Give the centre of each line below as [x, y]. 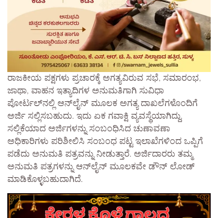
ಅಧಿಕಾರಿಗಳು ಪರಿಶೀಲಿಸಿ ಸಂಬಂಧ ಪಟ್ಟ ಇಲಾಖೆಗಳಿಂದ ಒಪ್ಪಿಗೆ [105, 142]
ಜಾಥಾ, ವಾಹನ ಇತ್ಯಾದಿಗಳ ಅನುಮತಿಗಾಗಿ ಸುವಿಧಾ [86, 91]
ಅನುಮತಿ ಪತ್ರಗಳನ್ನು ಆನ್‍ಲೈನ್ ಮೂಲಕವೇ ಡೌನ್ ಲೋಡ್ [101, 167]
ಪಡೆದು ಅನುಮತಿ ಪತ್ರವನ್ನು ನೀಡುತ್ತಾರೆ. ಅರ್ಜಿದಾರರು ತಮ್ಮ [100, 154]
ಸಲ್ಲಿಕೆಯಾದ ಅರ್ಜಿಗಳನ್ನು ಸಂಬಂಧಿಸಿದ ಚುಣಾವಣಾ [89, 129]
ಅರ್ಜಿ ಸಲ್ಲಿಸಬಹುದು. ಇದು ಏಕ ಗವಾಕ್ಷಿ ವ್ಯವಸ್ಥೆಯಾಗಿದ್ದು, [95, 117]
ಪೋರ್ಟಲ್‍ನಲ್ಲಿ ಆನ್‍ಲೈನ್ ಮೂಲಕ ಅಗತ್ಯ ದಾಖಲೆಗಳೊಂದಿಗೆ [102, 104]
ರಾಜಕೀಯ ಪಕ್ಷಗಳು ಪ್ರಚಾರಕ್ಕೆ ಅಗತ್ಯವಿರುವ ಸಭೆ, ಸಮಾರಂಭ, [104, 79]
